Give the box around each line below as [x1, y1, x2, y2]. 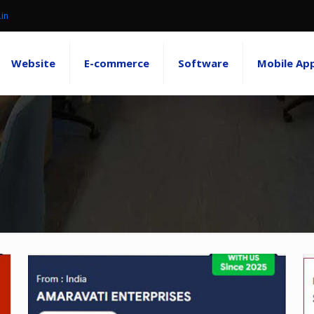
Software [178, 56, 228, 70]
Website [11, 56, 55, 70]
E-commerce [84, 56, 149, 70]
